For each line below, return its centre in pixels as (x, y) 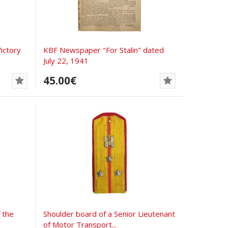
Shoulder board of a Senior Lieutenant (109, 213)
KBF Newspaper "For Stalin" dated (104, 50)
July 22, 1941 (66, 60)
